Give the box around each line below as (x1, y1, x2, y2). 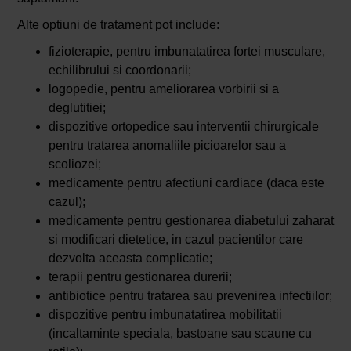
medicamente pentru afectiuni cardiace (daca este (48, 176, 324, 190)
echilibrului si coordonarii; (48, 63, 191, 78)
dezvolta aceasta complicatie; (48, 251, 212, 266)
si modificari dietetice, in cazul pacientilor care (48, 233, 303, 247)
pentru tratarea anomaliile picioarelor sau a (48, 139, 286, 153)
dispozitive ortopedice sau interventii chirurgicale (48, 120, 319, 134)
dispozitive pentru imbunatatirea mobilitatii (48, 308, 282, 322)
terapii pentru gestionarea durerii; (48, 270, 232, 284)
